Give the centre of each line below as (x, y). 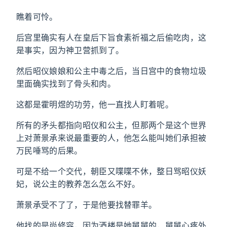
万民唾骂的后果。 (49, 150)
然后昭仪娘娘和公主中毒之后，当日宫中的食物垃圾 (111, 71)
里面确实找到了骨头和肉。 (66, 84)
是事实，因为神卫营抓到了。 (70, 50)
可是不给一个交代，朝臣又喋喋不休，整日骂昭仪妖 (111, 171)
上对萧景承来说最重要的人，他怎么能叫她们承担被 (111, 138)
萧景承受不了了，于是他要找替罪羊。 (87, 205)
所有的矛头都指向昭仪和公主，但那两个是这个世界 (111, 125)
